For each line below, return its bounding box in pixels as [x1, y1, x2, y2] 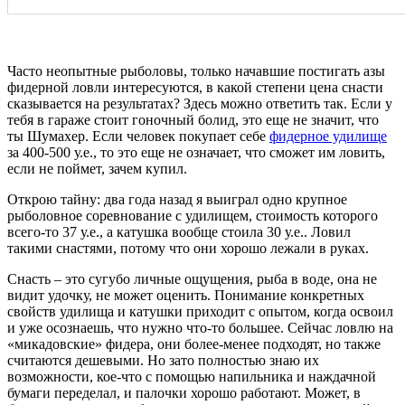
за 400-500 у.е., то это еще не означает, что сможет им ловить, [7, 145, 385, 161]
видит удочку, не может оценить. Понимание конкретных [7, 287, 364, 304]
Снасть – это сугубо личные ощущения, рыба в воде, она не [7, 271, 377, 287]
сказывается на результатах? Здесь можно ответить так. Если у [7, 96, 392, 112]
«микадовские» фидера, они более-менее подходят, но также [7, 336, 381, 353]
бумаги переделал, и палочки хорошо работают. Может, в [7, 385, 361, 401]
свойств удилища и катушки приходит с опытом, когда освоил [7, 304, 393, 320]
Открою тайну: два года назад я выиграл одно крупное [7, 192, 347, 208]
